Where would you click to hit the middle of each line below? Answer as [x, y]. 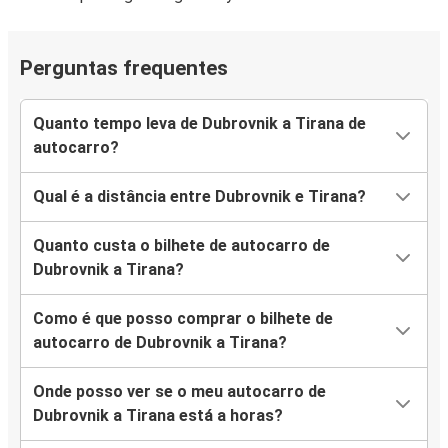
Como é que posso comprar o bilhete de [183, 319]
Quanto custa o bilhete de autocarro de [181, 246]
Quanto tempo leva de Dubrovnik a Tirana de [199, 124]
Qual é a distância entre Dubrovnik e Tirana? [199, 197]
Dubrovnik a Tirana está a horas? [158, 416]
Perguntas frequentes [124, 68]
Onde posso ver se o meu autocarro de [179, 392]
